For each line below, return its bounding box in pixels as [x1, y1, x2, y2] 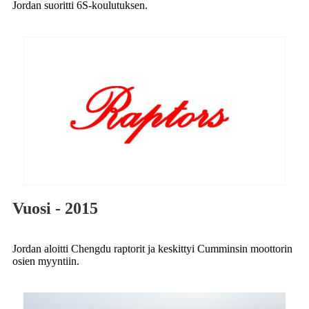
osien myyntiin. [12, 255, 79, 268]
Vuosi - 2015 [12, 199, 98, 218]
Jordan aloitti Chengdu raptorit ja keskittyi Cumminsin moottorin [12, 243, 292, 255]
